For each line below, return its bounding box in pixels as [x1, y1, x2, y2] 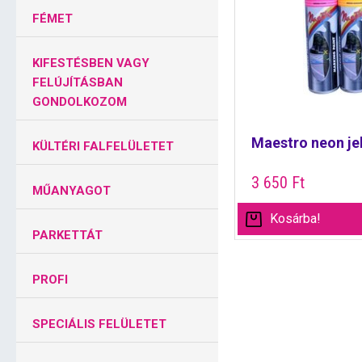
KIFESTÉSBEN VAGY [32, 56, 149, 70]
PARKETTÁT [32, 228, 103, 242]
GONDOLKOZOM [32, 95, 127, 109]
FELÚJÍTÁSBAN [32, 75, 123, 90]
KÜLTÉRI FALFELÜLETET [32, 139, 174, 154]
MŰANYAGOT [32, 183, 111, 198]
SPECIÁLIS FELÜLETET [32, 317, 166, 331]
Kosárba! [270, 211, 322, 226]
